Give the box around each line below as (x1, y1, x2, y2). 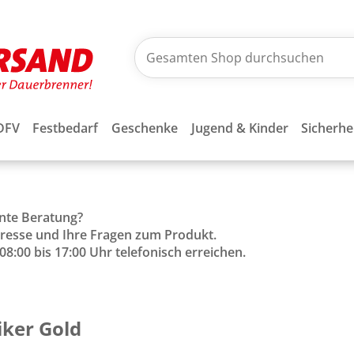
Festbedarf (32, 119, 99, 137)
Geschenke (111, 119, 178, 137)
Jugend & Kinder (190, 119, 288, 137)
